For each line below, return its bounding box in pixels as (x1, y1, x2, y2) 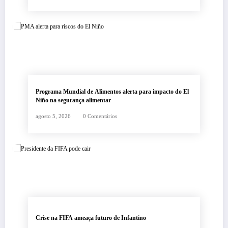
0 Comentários (83, 113, 117, 119)
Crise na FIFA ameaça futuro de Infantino (36, 214, 146, 222)
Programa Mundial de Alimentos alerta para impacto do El (36, 88, 189, 95)
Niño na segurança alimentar (36, 96, 111, 104)
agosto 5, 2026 (36, 113, 71, 119)
